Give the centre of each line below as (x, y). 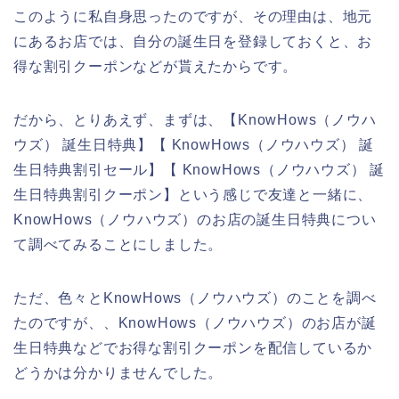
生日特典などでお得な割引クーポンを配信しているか (193, 347)
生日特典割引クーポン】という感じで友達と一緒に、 (193, 194)
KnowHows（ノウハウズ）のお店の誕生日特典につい (195, 219)
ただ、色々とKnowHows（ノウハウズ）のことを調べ (195, 297)
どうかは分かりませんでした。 (118, 372)
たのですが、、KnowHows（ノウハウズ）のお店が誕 (195, 322)
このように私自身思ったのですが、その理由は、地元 (193, 16)
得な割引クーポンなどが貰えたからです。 (156, 66)
